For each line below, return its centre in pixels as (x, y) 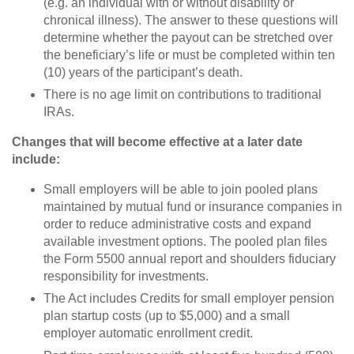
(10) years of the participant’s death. (143, 72)
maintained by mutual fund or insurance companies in (193, 207)
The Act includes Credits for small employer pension (189, 299)
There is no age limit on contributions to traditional (183, 95)
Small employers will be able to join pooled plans (181, 190)
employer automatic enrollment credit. (148, 333)
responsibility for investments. (126, 277)
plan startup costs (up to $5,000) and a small (167, 316)
